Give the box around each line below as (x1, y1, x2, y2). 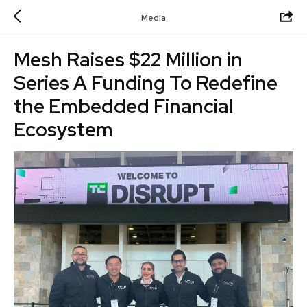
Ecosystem (14, 116, 113, 143)
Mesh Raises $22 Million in (14, 47, 243, 73)
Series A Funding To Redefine (14, 70, 278, 96)
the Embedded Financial (14, 93, 234, 119)
